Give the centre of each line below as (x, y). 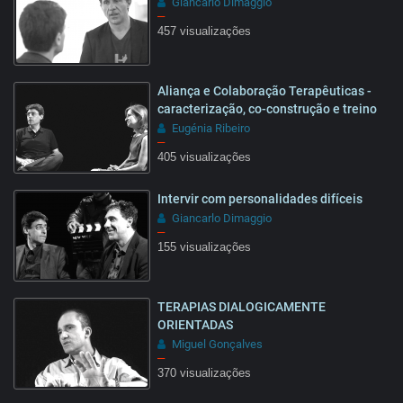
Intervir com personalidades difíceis (260, 198)
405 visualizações (204, 157)
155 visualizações (204, 247)
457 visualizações (204, 31)
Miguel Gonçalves (217, 344)
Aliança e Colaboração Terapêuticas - (264, 90)
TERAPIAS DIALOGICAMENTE (242, 306)
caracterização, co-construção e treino (267, 108)
